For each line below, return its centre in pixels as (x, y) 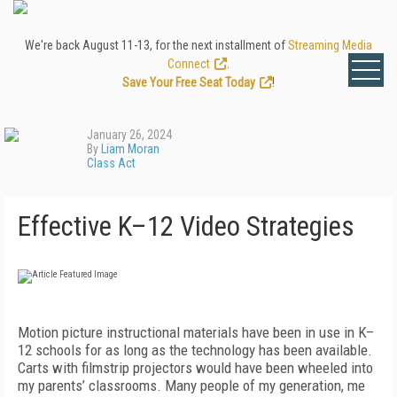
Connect (189, 64)
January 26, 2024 (129, 135)
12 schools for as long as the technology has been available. (195, 350)
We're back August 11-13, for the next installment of (156, 45)
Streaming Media (330, 45)
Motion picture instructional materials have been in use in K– (196, 332)
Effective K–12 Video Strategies (186, 226)
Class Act (111, 163)
